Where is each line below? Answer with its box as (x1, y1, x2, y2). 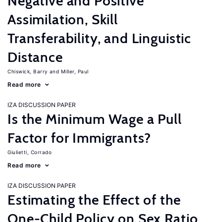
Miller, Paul (60, 68, 89, 74)
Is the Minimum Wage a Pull (7, 111, 182, 127)
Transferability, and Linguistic (7, 30, 192, 47)
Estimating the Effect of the (7, 191, 181, 208)
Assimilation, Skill (7, 11, 118, 28)
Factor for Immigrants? (7, 129, 151, 146)
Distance (7, 49, 63, 65)
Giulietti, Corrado (7, 149, 52, 155)
